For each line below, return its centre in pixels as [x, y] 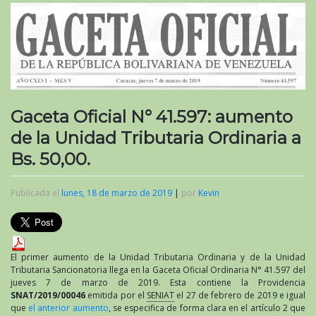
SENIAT [160, 295]
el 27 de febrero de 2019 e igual [240, 295]
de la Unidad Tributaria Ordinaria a [156, 138]
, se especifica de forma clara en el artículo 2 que [207, 308]
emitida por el [116, 295]
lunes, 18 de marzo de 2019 [117, 193]
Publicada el [36, 193]
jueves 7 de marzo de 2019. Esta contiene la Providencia [158, 282]
